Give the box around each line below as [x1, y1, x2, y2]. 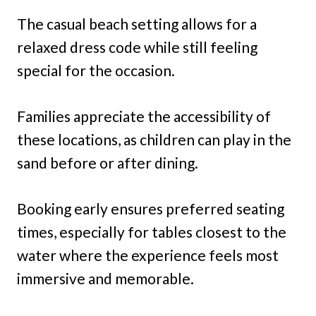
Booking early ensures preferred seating [17, 200, 284, 218]
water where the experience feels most [17, 246, 279, 265]
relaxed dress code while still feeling [17, 38, 257, 56]
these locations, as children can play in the [17, 130, 291, 149]
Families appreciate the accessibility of [17, 107, 271, 126]
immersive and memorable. [17, 269, 194, 288]
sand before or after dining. [17, 154, 198, 172]
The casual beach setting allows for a [17, 15, 257, 33]
